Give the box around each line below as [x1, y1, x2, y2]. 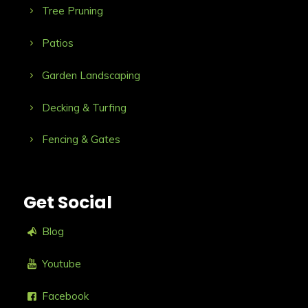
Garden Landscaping [42, 68, 141, 82]
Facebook [42, 289, 89, 302]
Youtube [42, 256, 82, 270]
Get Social [23, 190, 112, 215]
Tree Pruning [42, 4, 104, 18]
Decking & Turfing [42, 100, 127, 114]
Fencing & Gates [42, 133, 121, 146]
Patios [42, 36, 74, 50]
